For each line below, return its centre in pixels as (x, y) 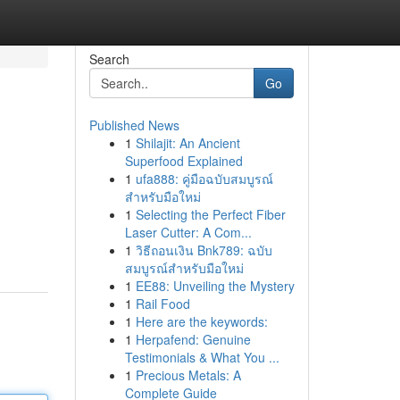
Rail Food (162, 304)
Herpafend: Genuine (193, 339)
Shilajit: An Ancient (187, 143)
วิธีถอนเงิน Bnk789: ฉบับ (204, 250)
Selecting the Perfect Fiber (210, 214)
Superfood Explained (183, 161)
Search (109, 59)
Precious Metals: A (188, 375)
